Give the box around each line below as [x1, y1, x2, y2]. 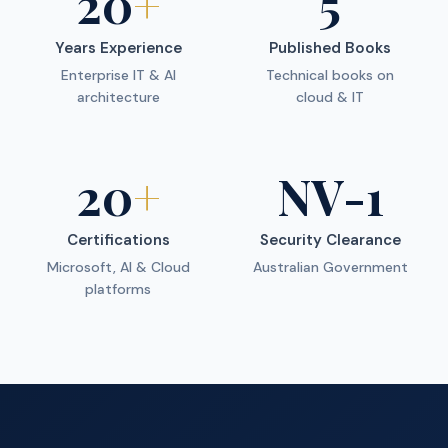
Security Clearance [259, 230, 401, 250]
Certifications [66, 230, 170, 250]
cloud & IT [296, 88, 364, 106]
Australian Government [252, 258, 408, 276]
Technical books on [266, 66, 394, 84]
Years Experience [54, 38, 182, 58]
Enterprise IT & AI [60, 66, 176, 84]
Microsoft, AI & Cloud [46, 258, 190, 276]
